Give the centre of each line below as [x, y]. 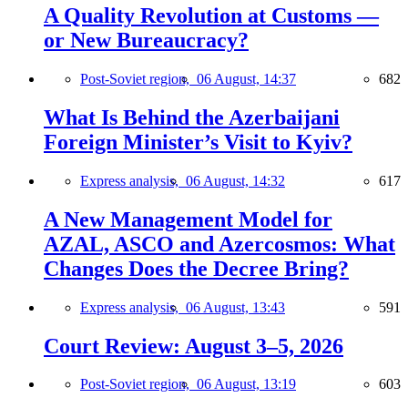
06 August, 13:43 [235, 307]
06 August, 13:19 [246, 384]
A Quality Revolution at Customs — [211, 16]
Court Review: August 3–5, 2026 [194, 346]
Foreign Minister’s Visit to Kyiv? [198, 142]
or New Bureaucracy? [146, 41]
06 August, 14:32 [235, 180]
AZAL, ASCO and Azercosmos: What [219, 244]
